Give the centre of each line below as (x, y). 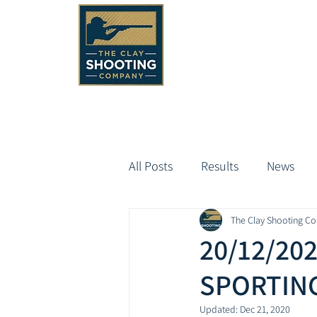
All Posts (151, 166)
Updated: (220, 309)
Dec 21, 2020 (265, 309)
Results (220, 166)
